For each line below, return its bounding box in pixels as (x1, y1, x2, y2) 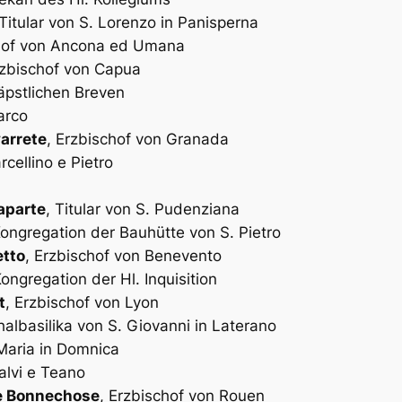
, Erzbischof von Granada (47, 129, 229, 148)
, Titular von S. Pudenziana (46, 199, 240, 218)
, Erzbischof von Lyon (5, 293, 159, 311)
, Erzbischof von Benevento (25, 246, 222, 265)
